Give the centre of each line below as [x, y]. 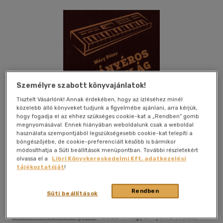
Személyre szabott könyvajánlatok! [81, 86]
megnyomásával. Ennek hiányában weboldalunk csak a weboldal [105, 125]
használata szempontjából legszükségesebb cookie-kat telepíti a [105, 133]
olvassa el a [33, 159]
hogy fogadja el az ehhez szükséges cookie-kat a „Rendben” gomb [108, 116]
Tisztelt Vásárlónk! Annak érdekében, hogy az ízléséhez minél [100, 99]
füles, [188, 217]
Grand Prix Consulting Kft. [54, 217]
